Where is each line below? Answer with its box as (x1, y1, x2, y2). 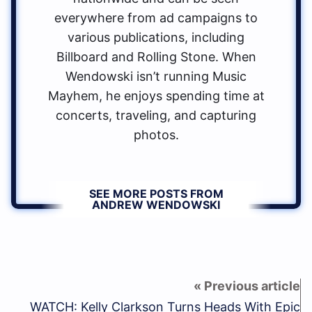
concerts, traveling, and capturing (56, 108, 256, 123)
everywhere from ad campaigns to (54, 10, 258, 26)
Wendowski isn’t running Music (65, 69, 247, 84)
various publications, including (68, 30, 244, 45)
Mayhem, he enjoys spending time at (47, 88, 265, 104)
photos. (133, 127, 179, 143)
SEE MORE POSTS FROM (88, 187, 224, 201)
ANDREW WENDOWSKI (92, 198, 220, 212)
